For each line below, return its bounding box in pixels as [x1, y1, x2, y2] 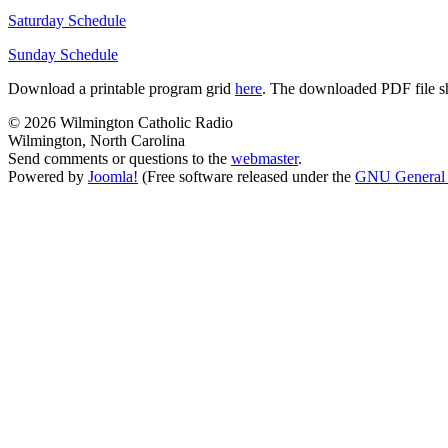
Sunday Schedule [8, 45, 118, 63]
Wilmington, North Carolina [8, 131, 185, 149]
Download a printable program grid [8, 79, 235, 97]
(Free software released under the [138, 167, 355, 185]
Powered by [8, 167, 88, 185]
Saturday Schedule [8, 11, 126, 29]
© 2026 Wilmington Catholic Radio [8, 113, 233, 131]
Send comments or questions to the [8, 149, 231, 167]
